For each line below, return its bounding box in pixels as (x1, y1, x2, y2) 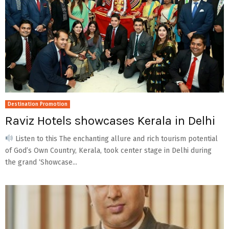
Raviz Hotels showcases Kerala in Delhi (5, 113, 215, 128)
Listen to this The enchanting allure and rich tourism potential (13, 134, 218, 143)
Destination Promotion (8, 101, 67, 107)
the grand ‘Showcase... (5, 157, 77, 167)
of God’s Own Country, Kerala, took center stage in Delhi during (5, 146, 212, 155)
